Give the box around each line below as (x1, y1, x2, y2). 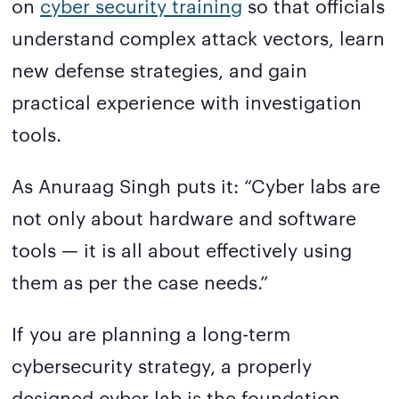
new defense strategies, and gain (12, 56, 308, 83)
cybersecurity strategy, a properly (12, 352, 313, 379)
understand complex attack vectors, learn (12, 24, 386, 51)
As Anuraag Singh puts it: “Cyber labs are (12, 172, 381, 199)
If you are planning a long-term (12, 320, 291, 346)
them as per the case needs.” (12, 268, 269, 295)
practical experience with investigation (12, 88, 362, 115)
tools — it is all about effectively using (12, 236, 353, 263)
